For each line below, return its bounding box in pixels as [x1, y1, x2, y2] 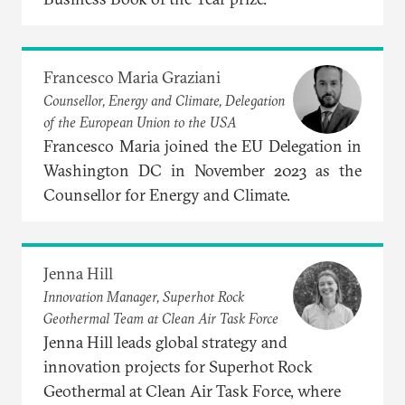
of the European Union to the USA [43, 113, 236, 132]
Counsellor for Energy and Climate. [43, 184, 290, 205]
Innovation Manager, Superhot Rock [43, 287, 244, 306]
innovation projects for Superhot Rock [43, 355, 313, 377]
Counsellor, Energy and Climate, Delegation [43, 91, 285, 110]
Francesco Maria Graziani [43, 67, 221, 89]
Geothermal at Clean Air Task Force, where [43, 380, 341, 401]
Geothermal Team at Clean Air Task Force [43, 309, 278, 328]
